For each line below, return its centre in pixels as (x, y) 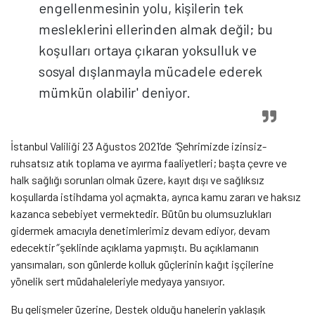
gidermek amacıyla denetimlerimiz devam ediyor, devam (140, 231)
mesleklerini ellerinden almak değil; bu (156, 29)
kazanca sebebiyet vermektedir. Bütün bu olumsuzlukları (141, 214)
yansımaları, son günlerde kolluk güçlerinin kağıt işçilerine (142, 264)
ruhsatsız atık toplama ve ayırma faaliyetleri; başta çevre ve (149, 163)
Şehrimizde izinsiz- (221, 146)
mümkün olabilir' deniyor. (115, 92)
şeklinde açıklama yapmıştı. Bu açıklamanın (158, 247)
